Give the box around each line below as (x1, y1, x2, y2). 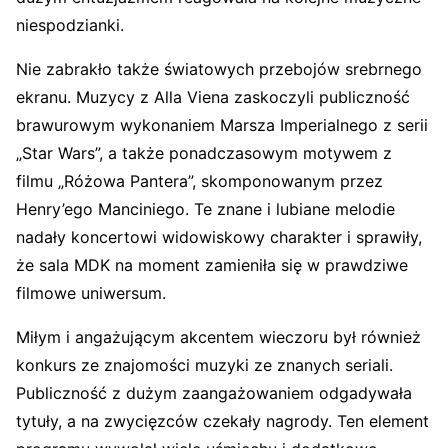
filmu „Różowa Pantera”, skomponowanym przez (16, 170, 383, 191)
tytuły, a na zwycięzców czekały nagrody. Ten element (16, 410, 429, 431)
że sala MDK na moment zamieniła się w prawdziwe (16, 254, 408, 275)
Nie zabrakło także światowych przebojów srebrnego (16, 58, 422, 79)
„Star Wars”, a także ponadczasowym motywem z (16, 142, 392, 163)
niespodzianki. (16, 14, 124, 35)
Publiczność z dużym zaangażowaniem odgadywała (16, 382, 412, 403)
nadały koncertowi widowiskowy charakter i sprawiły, (16, 226, 422, 247)
